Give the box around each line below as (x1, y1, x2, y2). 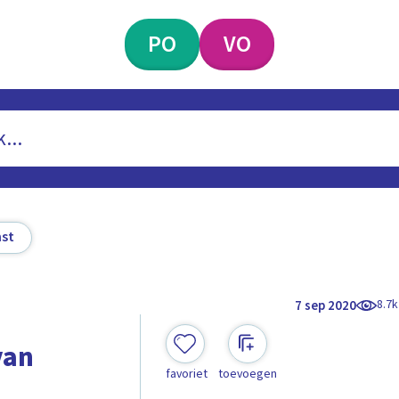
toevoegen (217, 365, 277, 384)
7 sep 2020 (295, 296, 357, 315)
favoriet (165, 365, 208, 384)
